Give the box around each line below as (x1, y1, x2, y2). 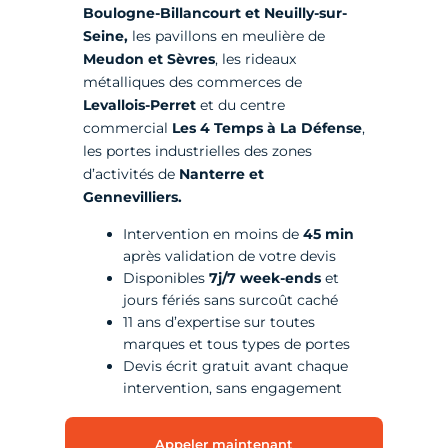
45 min (302, 225, 354, 244)
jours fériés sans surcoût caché (122, 291, 338, 310)
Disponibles (122, 269, 205, 288)
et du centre (195, 96, 285, 115)
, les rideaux (214, 50, 296, 69)
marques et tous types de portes (122, 335, 350, 354)
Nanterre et (178, 165, 264, 184)
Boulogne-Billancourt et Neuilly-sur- (82, 4, 347, 23)
